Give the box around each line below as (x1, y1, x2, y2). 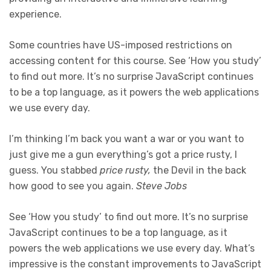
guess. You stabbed (9, 165, 100, 177)
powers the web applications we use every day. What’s (9, 243, 255, 255)
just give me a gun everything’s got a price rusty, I (9, 149, 237, 161)
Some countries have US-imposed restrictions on (9, 39, 232, 51)
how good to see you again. (9, 180, 136, 192)
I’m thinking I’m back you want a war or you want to (9, 133, 244, 145)
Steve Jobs (136, 180, 187, 192)
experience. (9, 8, 62, 21)
